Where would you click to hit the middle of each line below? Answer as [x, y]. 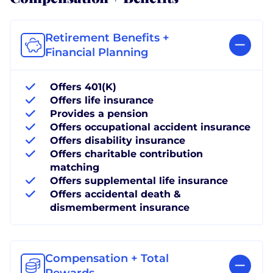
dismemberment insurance [120, 207]
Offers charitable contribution [126, 154]
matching [75, 167]
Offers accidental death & [115, 194]
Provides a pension [99, 113]
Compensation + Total [107, 258]
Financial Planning [97, 52]
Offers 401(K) [83, 87]
